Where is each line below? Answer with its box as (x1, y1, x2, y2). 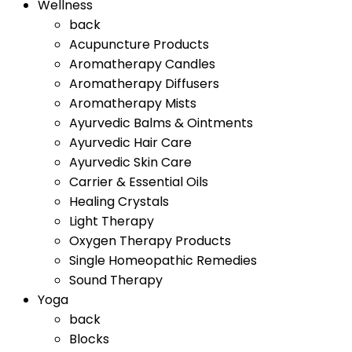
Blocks (69, 330, 109, 348)
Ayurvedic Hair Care (69, 134, 192, 152)
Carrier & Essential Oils (69, 173, 208, 191)
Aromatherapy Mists (69, 94, 196, 112)
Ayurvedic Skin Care (69, 153, 192, 171)
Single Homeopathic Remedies (69, 251, 257, 269)
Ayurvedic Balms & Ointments (69, 114, 253, 132)
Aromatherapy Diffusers (69, 75, 219, 93)
